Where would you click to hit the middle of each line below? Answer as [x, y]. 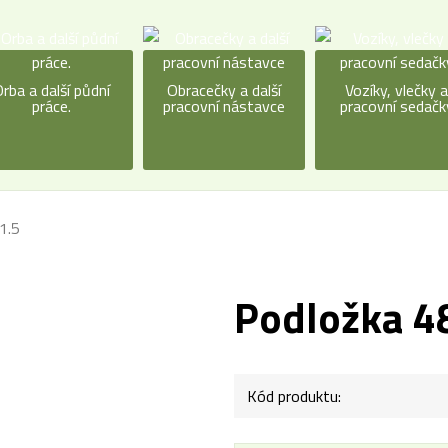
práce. [51, 106]
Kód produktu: [293, 396]
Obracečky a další [224, 90]
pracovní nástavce [224, 106]
